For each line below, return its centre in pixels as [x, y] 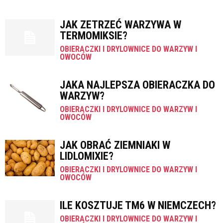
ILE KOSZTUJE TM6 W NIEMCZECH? [138, 205]
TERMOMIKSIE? [94, 36]
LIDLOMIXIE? [87, 156]
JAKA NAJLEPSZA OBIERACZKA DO [137, 85]
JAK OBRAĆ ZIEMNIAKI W [115, 145]
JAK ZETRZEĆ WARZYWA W [120, 25]
